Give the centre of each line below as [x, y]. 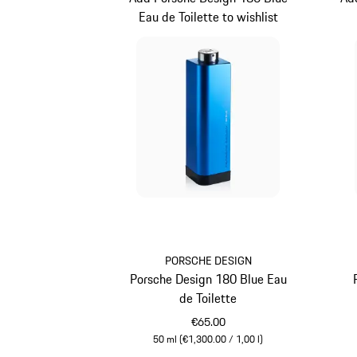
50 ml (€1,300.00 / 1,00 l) [208, 339]
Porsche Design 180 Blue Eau [208, 279]
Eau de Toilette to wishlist [208, 17]
